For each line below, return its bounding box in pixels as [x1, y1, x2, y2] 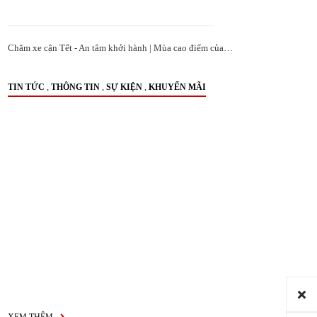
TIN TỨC [8, 82, 45, 92]
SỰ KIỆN [106, 82, 142, 92]
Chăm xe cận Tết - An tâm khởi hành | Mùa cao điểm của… [8, 42, 233, 53]
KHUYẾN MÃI [149, 82, 206, 92]
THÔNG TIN [51, 82, 100, 92]
